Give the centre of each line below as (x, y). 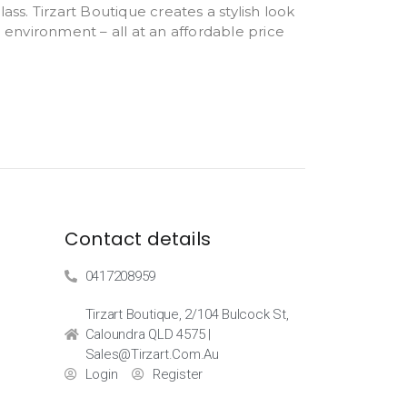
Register (178, 374)
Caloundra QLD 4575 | (148, 334)
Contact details (138, 239)
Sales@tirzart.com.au (152, 354)
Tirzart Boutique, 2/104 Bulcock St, (187, 314)
